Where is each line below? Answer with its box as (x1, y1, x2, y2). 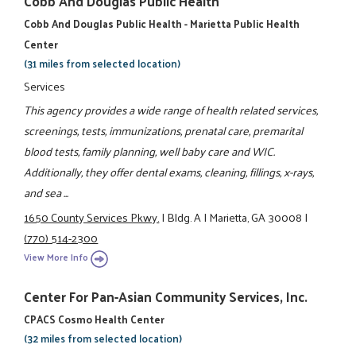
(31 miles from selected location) (24, 53, 181, 72)
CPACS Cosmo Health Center (24, 310, 165, 329)
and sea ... (24, 182, 69, 203)
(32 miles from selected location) (24, 329, 183, 348)
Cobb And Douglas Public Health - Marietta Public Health (24, 14, 300, 33)
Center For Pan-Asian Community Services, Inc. (24, 284, 308, 309)
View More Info (24, 249, 89, 266)
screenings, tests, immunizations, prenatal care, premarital (24, 120, 304, 141)
